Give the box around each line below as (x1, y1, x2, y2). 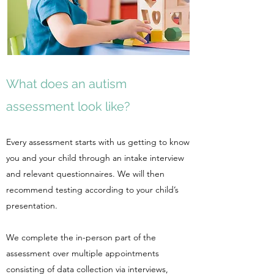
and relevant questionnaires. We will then (6, 168, 165, 179)
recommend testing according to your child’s (6, 184, 179, 195)
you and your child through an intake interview (6, 152, 184, 163)
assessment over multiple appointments (6, 248, 159, 259)
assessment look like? (6, 99, 130, 114)
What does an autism (6, 76, 127, 91)
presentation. (6, 200, 57, 211)
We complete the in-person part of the (6, 232, 156, 243)
